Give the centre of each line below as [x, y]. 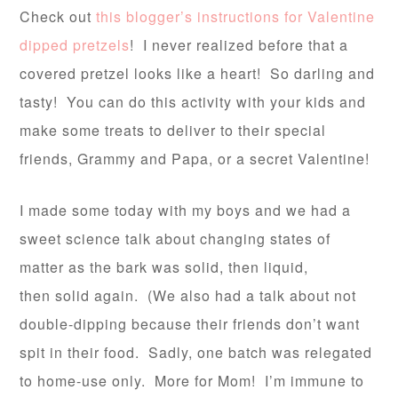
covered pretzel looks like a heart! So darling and [198, 73]
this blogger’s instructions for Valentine [236, 16]
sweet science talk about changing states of [175, 239]
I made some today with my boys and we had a [186, 210]
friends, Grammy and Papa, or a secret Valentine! [197, 159]
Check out [58, 16]
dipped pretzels [75, 45]
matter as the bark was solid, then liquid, [164, 267]
